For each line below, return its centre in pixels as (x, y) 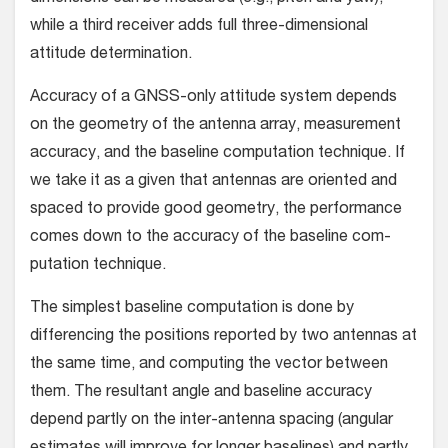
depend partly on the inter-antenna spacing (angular (211, 420)
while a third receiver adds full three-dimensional (199, 26)
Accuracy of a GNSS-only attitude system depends (213, 97)
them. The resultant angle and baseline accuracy (201, 392)
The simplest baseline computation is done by (192, 308)
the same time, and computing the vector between (209, 364)
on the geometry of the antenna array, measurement (215, 125)
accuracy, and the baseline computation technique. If (217, 153)
